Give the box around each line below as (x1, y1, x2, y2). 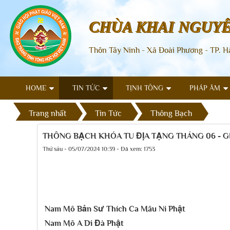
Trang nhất (29, 108, 66, 118)
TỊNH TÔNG (126, 84, 163, 92)
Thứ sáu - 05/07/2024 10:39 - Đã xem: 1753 (43, 145, 155, 152)
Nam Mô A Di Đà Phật (44, 219, 124, 228)
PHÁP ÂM (189, 84, 220, 92)
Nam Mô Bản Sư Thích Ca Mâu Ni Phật (44, 204, 185, 214)
